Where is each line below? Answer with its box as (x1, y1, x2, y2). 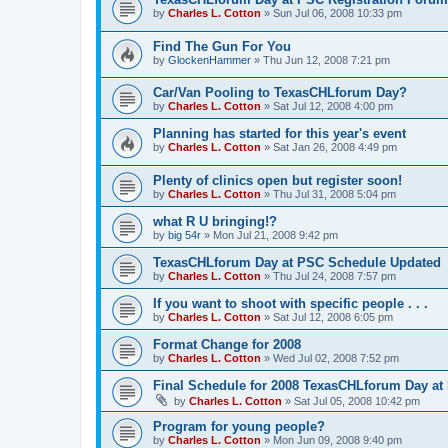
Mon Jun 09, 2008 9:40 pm (273, 433, 402, 446)
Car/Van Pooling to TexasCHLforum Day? (153, 85, 407, 101)
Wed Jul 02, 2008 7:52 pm (273, 351, 399, 364)
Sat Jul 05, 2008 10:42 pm (294, 394, 420, 407)
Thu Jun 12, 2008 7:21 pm (263, 53, 390, 66)
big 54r (168, 228, 201, 241)
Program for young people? (153, 418, 325, 434)
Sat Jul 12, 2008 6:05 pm (273, 310, 393, 323)
